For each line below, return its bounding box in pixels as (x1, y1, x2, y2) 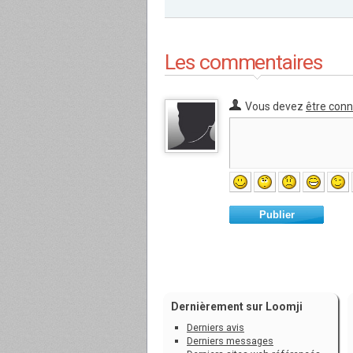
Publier (258, 209, 295, 221)
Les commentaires (165, 50, 322, 74)
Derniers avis (187, 321, 244, 333)
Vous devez (245, 100, 306, 113)
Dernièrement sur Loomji (171, 300, 303, 313)
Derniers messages (187, 335, 273, 347)
